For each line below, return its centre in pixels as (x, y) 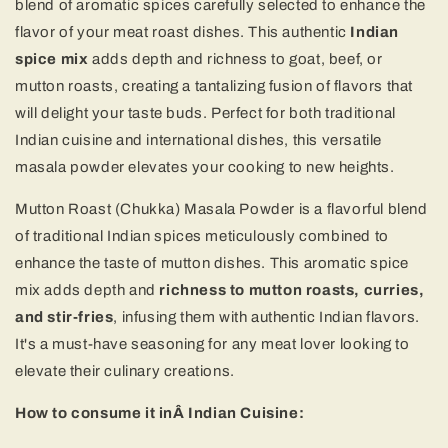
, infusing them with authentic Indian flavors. (267, 316)
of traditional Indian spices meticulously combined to (202, 235)
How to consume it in (94, 412)
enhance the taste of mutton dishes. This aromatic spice (212, 262)
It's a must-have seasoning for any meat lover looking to (212, 343)
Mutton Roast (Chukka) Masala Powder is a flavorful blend (221, 208)
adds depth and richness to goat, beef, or (235, 58)
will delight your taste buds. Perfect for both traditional (205, 112)
